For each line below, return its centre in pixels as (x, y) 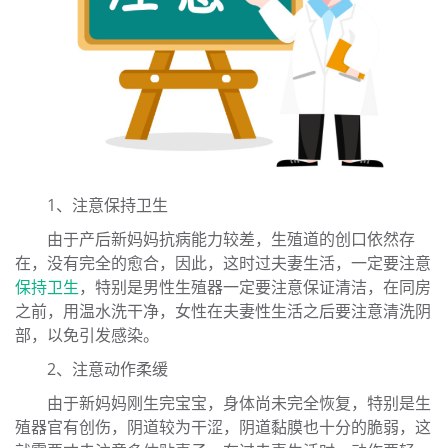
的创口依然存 (367, 239)
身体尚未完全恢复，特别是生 (327, 403)
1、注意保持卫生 (91, 205)
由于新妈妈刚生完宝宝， (119, 403)
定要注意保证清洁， (311, 287)
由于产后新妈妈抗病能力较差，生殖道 (183, 239)
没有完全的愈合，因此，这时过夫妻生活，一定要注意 (239, 263)
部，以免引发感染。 (87, 335)
